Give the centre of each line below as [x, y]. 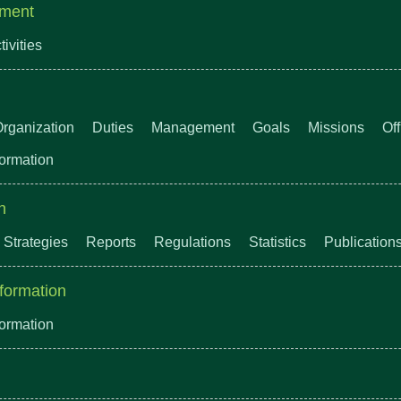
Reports [111, 242]
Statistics [277, 242]
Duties [113, 128]
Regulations [192, 242]
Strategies [36, 242]
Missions [336, 128]
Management [193, 128]
